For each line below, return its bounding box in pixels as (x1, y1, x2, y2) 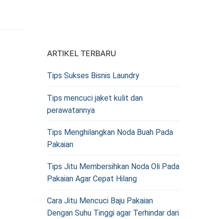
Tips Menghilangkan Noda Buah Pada (47, 127, 173, 137)
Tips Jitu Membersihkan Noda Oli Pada (47, 162, 179, 172)
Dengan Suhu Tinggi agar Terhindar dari (47, 208, 179, 218)
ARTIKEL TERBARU (47, 48, 116, 59)
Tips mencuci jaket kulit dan (47, 93, 143, 103)
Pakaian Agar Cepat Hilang (47, 174, 137, 184)
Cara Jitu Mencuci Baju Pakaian (47, 196, 153, 206)
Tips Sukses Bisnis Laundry (47, 71, 139, 81)
